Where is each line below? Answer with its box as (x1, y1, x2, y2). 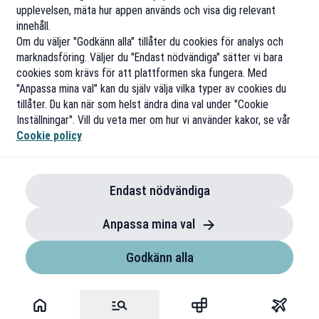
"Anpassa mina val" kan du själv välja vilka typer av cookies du (16, 82, 286, 95)
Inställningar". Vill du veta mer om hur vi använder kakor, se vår (16, 113, 291, 127)
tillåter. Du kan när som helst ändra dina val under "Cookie (16, 98, 268, 111)
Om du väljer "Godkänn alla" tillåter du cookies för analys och (16, 35, 283, 48)
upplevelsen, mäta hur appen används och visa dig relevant (16, 4, 276, 17)
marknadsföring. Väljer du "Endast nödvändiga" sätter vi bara (16, 51, 283, 64)
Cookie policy (16, 129, 82, 142)
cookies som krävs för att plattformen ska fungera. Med (16, 66, 267, 80)
